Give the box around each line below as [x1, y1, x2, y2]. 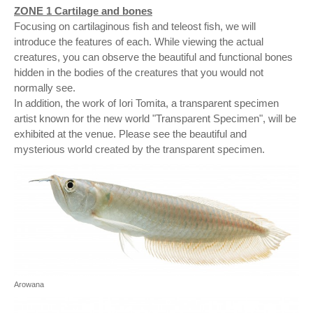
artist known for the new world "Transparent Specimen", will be [14, 112, 296, 125]
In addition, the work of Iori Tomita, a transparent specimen [14, 97, 279, 110]
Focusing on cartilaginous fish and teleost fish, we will [14, 20, 256, 33]
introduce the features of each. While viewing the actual [14, 36, 263, 48]
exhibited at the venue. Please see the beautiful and [14, 128, 247, 140]
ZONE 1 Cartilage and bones [14, 5, 152, 17]
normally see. [14, 82, 75, 94]
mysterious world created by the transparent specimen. [14, 143, 265, 156]
